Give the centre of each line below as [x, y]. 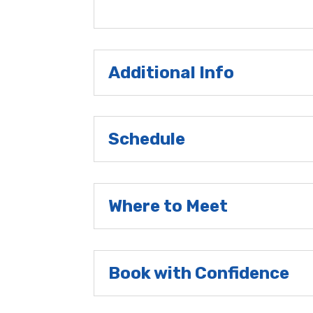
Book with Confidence [199, 273]
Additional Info [172, 72]
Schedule [147, 139]
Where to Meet [168, 206]
